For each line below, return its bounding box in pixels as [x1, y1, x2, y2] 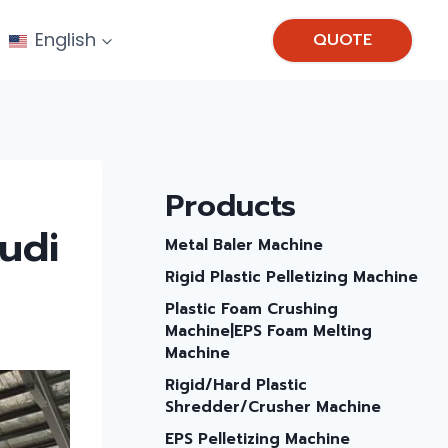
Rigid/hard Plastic [164, 374, 307, 396]
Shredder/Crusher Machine [164, 396, 381, 418]
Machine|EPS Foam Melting [164, 320, 372, 342]
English [34, 27, 96, 52]
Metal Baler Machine [164, 234, 323, 256]
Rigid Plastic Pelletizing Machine [164, 266, 418, 288]
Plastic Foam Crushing [164, 298, 338, 320]
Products [164, 183, 296, 229]
